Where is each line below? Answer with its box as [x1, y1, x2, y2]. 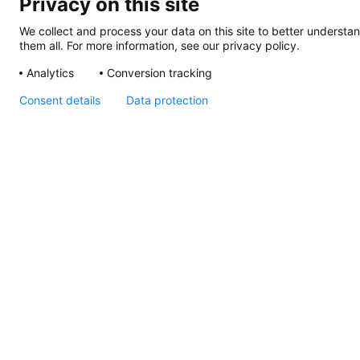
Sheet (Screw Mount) [96, 243, 313, 269]
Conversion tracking [107, 65, 212, 80]
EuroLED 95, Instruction [96, 216, 346, 242]
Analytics [27, 65, 74, 80]
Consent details [19, 93, 100, 107]
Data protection [126, 93, 208, 107]
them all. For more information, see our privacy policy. [19, 38, 300, 52]
